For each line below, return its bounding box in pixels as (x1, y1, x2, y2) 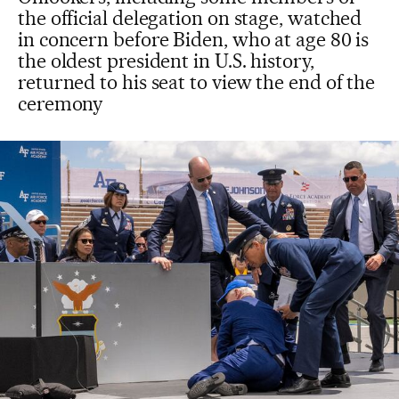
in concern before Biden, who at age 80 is (18, 28, 370, 51)
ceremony (18, 92, 103, 115)
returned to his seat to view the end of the (18, 70, 376, 94)
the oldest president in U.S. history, (18, 49, 314, 72)
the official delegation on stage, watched (18, 6, 362, 29)
